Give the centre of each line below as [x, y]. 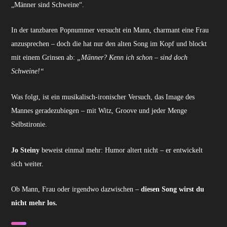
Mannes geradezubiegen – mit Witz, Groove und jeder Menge [99, 111]
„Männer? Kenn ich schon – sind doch [133, 58]
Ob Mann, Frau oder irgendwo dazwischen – [76, 190]
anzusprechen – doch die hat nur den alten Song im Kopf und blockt [109, 44]
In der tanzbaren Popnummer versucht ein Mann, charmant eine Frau [110, 30]
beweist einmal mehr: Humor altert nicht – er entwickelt [121, 150]
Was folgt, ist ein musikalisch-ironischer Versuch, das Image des [103, 97]
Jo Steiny [26, 150]
